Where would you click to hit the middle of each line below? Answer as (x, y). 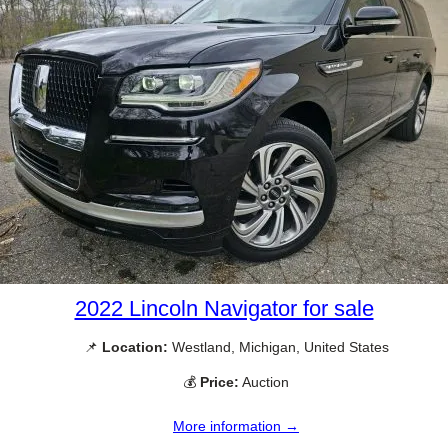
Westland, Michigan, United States (278, 346)
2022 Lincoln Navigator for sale (224, 308)
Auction (264, 381)
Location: (134, 346)
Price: (219, 381)
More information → (236, 426)
